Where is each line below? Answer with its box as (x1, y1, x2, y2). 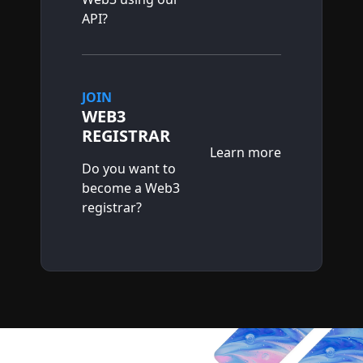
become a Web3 (82, 179, 180, 197)
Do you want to (82, 160, 176, 177)
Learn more (210, 143, 281, 161)
